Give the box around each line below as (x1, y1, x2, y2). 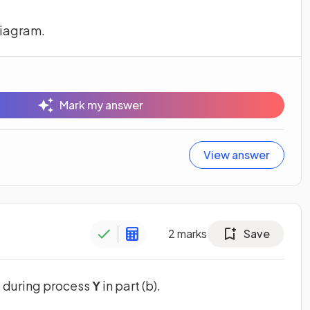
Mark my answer (59, 98, 143, 113)
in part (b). (100, 277, 161, 294)
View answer (203, 147, 270, 163)
